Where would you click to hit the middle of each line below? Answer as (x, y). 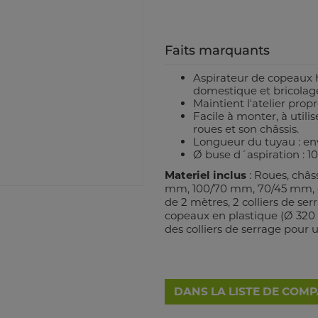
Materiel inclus (207, 175)
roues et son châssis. (246, 129)
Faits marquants (217, 50)
